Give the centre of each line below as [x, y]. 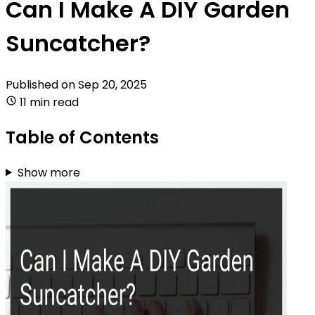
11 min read [49, 102]
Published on [42, 84]
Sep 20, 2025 [112, 84]
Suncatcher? [78, 44]
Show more [49, 172]
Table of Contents [82, 137]
